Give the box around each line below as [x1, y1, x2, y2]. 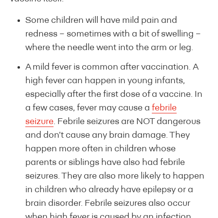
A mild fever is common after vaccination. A [25, 62, 198, 72]
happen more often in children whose [25, 144, 176, 154]
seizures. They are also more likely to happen [25, 171, 204, 181]
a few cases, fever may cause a [25, 103, 152, 113]
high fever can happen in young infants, [25, 76, 185, 86]
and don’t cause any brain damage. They [25, 130, 190, 140]
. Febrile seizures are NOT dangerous [54, 117, 200, 127]
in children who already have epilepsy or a [25, 185, 193, 195]
